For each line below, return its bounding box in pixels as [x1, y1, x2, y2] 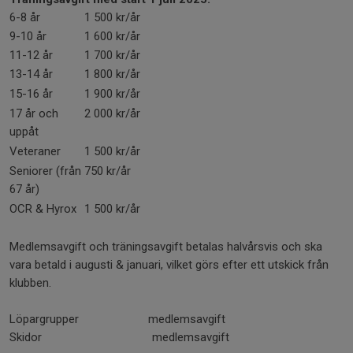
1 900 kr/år [84, 87, 140, 101]
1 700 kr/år [84, 48, 140, 62]
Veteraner [9, 144, 61, 158]
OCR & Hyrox [9, 202, 76, 216]
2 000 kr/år [84, 106, 140, 121]
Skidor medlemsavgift [9, 330, 229, 344]
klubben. [9, 276, 51, 290]
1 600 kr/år [84, 29, 140, 43]
